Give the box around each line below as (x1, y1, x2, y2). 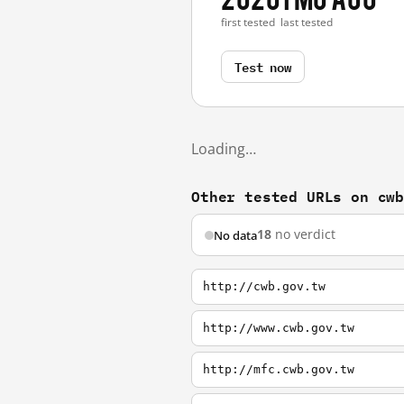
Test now (234, 56, 291, 77)
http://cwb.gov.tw (203, 280, 326, 293)
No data (214, 226, 257, 243)
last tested (280, 14, 334, 30)
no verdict (271, 226, 335, 243)
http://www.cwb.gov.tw (203, 321, 354, 335)
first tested (221, 14, 275, 30)
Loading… (191, 139, 256, 159)
